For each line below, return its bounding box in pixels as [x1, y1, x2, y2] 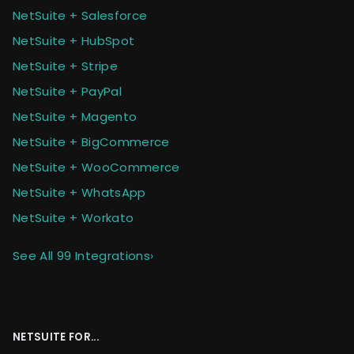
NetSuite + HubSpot [13, 32, 135, 49]
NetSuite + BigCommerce [13, 133, 170, 150]
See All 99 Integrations [13, 247, 151, 264]
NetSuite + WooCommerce [13, 158, 180, 175]
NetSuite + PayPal [13, 82, 122, 100]
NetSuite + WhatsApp [13, 183, 146, 201]
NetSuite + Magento [13, 107, 137, 125]
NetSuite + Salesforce [13, 6, 148, 24]
